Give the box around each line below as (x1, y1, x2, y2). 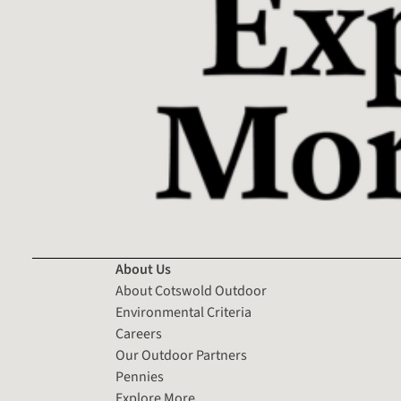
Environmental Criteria (115, 303, 252, 323)
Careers (115, 324, 163, 345)
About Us (115, 260, 172, 280)
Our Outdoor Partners (115, 346, 248, 366)
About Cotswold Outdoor (115, 281, 268, 302)
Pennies (115, 367, 165, 388)
